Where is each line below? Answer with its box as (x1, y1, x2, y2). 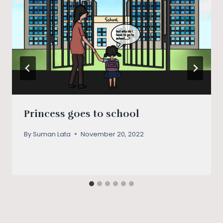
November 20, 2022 (81, 129, 144, 138)
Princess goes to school (24, 107, 139, 120)
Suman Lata (33, 129, 71, 138)
